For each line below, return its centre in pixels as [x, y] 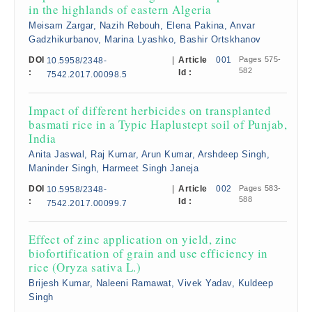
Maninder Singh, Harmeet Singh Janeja [114, 168]
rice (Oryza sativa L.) [85, 267]
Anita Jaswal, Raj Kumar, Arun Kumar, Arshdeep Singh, [149, 154]
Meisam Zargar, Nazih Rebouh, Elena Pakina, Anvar [142, 25]
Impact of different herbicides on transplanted [150, 110]
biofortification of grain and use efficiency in [148, 253]
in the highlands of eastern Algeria [120, 9]
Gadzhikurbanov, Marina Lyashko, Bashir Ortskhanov [145, 39]
